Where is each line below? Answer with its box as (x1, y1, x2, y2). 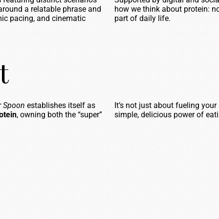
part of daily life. (114, 14, 171, 23)
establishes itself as (25, 101, 95, 110)
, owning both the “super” (17, 110, 102, 119)
